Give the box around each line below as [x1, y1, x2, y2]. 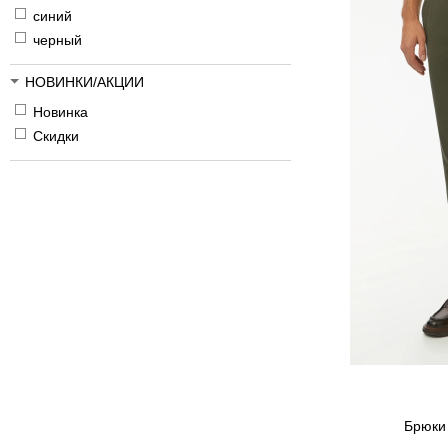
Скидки [33, 128, 79, 145]
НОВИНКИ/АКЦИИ [25, 74, 144, 91]
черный [33, 32, 82, 49]
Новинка [33, 104, 88, 121]
